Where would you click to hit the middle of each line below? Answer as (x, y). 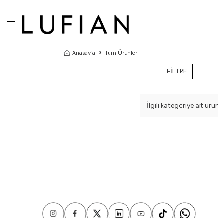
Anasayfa (84, 53)
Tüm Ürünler (121, 53)
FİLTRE (177, 72)
